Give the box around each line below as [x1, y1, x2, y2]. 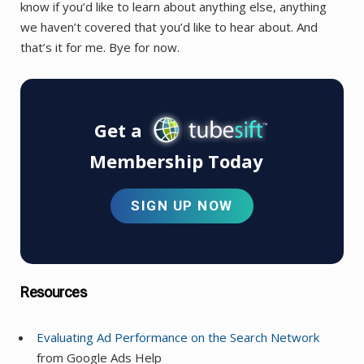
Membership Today [89, 148, 263, 173]
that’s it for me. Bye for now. [20, 38, 180, 55]
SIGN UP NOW [131, 197, 233, 214]
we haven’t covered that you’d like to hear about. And [20, 18, 318, 35]
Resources [20, 284, 87, 301]
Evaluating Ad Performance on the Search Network [37, 329, 319, 346]
